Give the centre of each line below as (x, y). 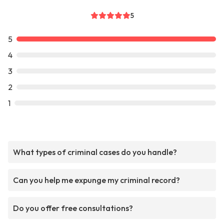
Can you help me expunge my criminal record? (96, 180)
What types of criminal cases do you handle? (95, 152)
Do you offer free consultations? (73, 208)
